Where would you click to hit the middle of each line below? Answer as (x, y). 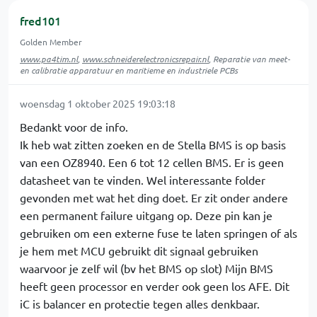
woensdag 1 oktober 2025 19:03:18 (98, 103)
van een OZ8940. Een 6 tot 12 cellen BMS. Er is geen (152, 162)
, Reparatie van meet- (249, 59)
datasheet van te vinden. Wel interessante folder (143, 180)
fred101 (40, 21)
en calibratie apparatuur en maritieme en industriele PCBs (129, 70)
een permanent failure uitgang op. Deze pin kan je (146, 215)
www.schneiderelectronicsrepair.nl (145, 59)
